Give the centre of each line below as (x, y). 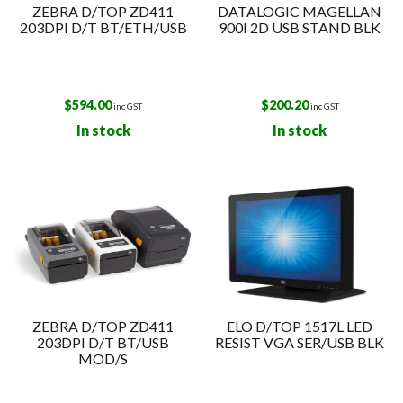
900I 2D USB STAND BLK (300, 27)
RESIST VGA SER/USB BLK (300, 342)
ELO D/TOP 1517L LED (300, 326)
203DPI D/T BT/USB (103, 342)
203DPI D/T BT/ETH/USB (103, 27)
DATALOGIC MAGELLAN (300, 11)
